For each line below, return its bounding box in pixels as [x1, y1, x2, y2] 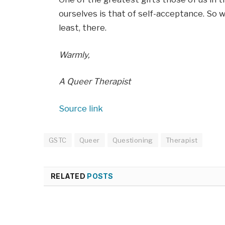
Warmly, [59, 49, 90, 60]
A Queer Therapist [59, 76, 131, 87]
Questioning [112, 136, 153, 144]
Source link [59, 103, 103, 114]
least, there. [59, 22, 107, 33]
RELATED [51, 171, 87, 180]
